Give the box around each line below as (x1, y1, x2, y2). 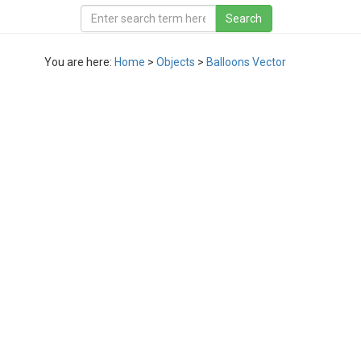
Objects (156, 56, 195, 68)
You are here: (44, 56, 114, 68)
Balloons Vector (206, 56, 286, 68)
